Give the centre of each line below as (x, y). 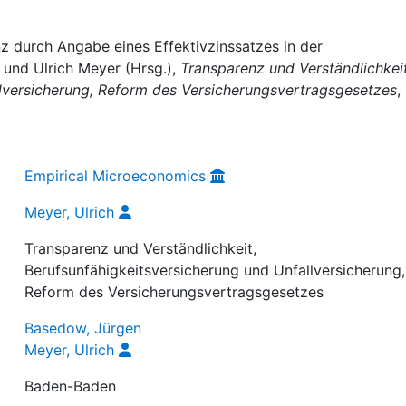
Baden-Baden (71, 386)
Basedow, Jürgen (83, 328)
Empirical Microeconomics (116, 175)
